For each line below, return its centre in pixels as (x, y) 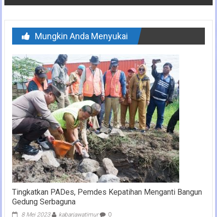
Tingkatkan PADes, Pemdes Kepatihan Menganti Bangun (107, 192)
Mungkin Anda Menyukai (81, 36)
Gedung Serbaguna (44, 201)
